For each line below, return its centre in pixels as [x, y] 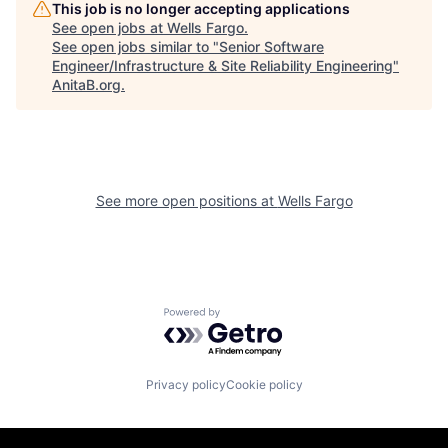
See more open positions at [186, 200]
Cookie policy [264, 384]
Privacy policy [185, 384]
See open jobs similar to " [135, 46]
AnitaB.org [86, 84]
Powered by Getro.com [251, 317]
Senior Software [271, 46]
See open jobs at [109, 27]
